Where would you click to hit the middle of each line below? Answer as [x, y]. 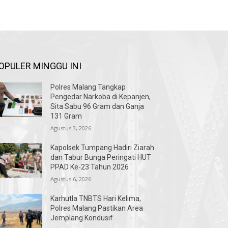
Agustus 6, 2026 [71, 179]
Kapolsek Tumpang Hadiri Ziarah [103, 148]
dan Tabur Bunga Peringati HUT [101, 158]
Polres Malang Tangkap [88, 87]
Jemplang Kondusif [82, 218]
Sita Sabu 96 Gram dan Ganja [97, 107]
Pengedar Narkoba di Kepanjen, [101, 97]
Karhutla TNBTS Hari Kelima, [96, 199]
